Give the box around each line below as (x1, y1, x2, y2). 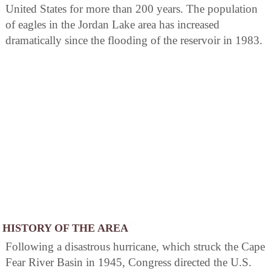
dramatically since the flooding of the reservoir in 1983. (5, 34, 263, 47)
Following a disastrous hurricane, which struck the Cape (5, 240, 265, 253)
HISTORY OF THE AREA (2, 222, 128, 235)
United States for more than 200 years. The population (5, 2, 258, 16)
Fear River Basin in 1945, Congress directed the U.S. (5, 256, 252, 269)
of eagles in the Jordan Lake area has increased (5, 18, 220, 31)
